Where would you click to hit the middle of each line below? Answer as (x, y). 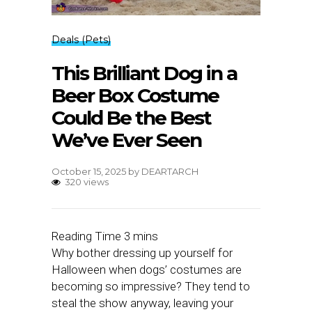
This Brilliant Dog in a (144, 73)
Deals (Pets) (81, 40)
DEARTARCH (170, 172)
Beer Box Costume (135, 96)
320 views (87, 182)
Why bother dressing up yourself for (142, 253)
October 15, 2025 (89, 172)
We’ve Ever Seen (126, 140)
